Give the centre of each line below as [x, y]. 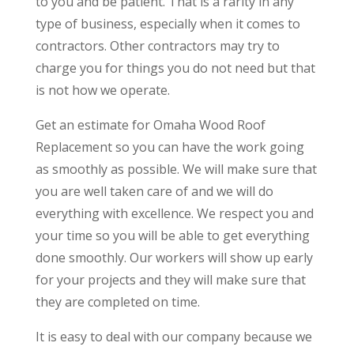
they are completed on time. [117, 302]
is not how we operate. [102, 90]
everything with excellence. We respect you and [174, 214]
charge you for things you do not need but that [175, 68]
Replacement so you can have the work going [169, 147]
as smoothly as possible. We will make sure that [176, 169]
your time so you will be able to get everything [172, 236]
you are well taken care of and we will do [154, 192]
